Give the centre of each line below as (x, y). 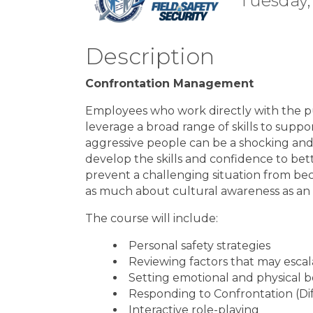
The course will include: (153, 218)
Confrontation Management (171, 83)
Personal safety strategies (201, 246)
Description (150, 56)
